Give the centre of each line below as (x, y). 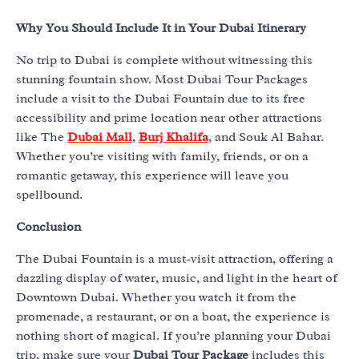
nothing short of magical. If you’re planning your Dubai (173, 336)
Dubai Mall (100, 137)
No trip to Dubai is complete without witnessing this (164, 61)
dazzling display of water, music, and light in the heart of (177, 278)
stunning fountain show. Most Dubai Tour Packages (162, 80)
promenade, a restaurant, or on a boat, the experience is (173, 317)
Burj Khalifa (173, 137)
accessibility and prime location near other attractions (169, 118)
